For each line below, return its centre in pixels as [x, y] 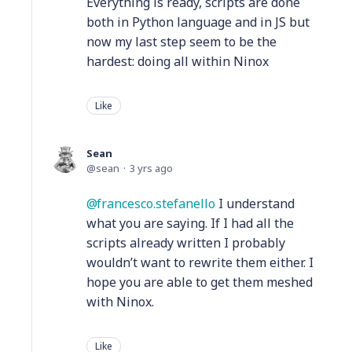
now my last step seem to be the [181, 41]
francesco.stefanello [156, 203]
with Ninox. [120, 301]
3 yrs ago [151, 168]
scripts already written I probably [186, 242]
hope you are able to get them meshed [200, 282]
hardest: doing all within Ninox [178, 61]
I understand [255, 203]
